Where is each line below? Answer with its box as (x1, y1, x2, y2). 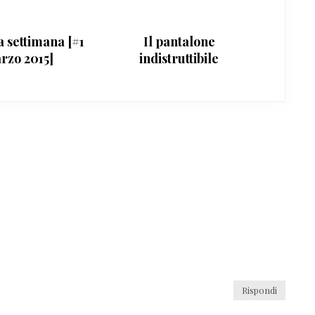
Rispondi (242, 283, 277, 296)
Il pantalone (143, 32, 215, 50)
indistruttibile (139, 49, 219, 67)
